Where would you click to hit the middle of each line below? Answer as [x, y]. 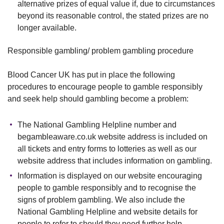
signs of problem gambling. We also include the [101, 200]
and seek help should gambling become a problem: [98, 99]
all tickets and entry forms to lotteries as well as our [107, 149]
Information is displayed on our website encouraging [110, 176]
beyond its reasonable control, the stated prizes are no [113, 16]
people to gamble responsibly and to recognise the [107, 188]
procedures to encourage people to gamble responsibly [105, 87]
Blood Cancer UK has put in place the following [91, 75]
